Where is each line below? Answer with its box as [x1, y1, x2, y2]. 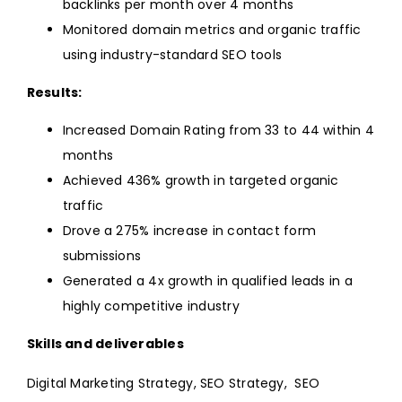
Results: [26, 83, 83, 102]
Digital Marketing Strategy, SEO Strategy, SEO [26, 374, 320, 393]
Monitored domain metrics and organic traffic [62, 21, 362, 39]
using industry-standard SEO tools [62, 46, 283, 65]
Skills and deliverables [26, 335, 184, 354]
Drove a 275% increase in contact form [62, 222, 317, 240]
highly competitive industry [62, 297, 240, 316]
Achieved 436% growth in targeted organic [62, 171, 339, 190]
